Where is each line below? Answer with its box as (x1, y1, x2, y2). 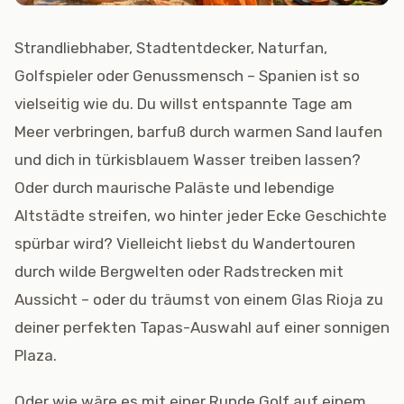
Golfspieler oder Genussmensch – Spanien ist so (14, 67, 360, 85)
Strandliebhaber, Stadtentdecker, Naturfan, (14, 39, 327, 57)
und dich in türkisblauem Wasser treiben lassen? (14, 151, 361, 169)
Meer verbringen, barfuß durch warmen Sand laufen (14, 123, 382, 141)
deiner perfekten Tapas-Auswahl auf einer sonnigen (14, 318, 390, 336)
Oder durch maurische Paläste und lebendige (14, 179, 335, 197)
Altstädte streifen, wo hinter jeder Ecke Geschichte (14, 207, 387, 225)
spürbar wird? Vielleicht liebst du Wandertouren (14, 234, 355, 252)
